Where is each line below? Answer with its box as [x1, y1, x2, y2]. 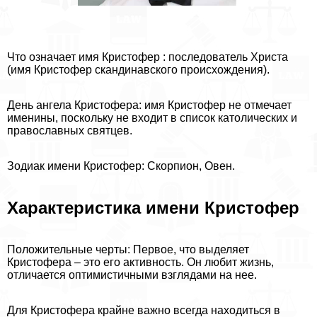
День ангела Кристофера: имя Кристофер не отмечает [7, 99, 292, 112]
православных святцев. [7, 125, 132, 137]
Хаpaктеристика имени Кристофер [7, 198, 299, 218]
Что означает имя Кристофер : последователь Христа [7, 51, 288, 64]
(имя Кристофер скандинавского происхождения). [7, 64, 270, 76]
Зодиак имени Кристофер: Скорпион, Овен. [7, 160, 235, 173]
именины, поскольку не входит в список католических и [7, 112, 297, 125]
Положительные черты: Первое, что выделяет [7, 243, 249, 256]
